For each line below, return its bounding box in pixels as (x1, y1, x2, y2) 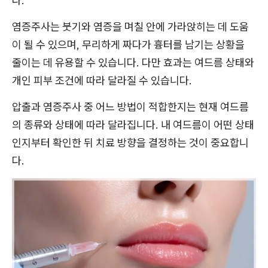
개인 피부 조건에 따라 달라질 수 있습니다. (12, 74, 192, 88)
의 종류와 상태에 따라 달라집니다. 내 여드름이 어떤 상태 (12, 118, 254, 132)
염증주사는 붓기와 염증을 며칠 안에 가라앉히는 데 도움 (12, 20, 249, 34)
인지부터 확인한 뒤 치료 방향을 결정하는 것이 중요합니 (12, 136, 249, 150)
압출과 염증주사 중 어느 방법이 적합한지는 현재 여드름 (12, 100, 249, 114)
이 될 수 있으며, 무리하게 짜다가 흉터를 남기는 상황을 (12, 38, 245, 52)
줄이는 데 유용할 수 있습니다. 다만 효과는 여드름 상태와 (12, 56, 254, 70)
